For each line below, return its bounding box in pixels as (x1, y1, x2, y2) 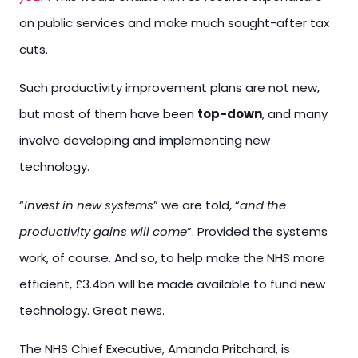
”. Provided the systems (187, 223, 328, 240)
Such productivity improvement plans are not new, (19, 79, 320, 96)
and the (240, 197, 286, 213)
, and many (262, 105, 328, 122)
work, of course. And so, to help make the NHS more (19, 249, 325, 266)
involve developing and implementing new (19, 132, 270, 149)
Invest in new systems (24, 197, 153, 213)
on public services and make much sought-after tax (19, 14, 329, 31)
